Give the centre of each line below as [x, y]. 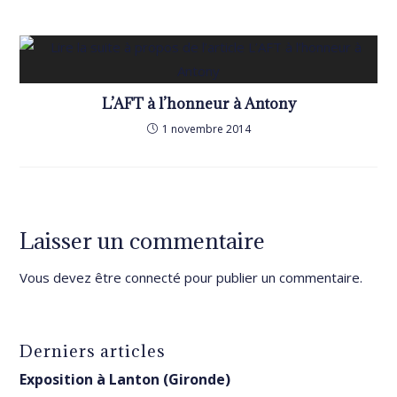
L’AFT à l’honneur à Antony [198, 104]
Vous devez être [73, 278]
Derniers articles [93, 351]
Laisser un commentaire [143, 241]
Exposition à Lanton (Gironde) [125, 380]
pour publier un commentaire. [272, 278]
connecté [153, 278]
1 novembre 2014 [206, 129]
